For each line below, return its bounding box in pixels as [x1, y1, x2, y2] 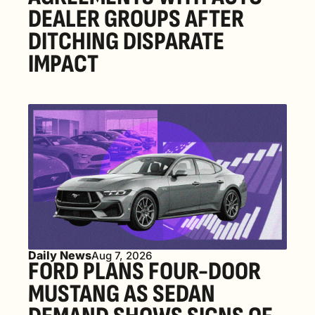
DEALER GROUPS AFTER [28, 4, 244, 34]
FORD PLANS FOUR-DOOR [28, 256, 261, 287]
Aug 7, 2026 [91, 248, 152, 262]
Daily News [28, 247, 91, 262]
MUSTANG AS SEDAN [28, 278, 215, 309]
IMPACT [28, 49, 98, 79]
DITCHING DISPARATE [28, 26, 224, 57]
